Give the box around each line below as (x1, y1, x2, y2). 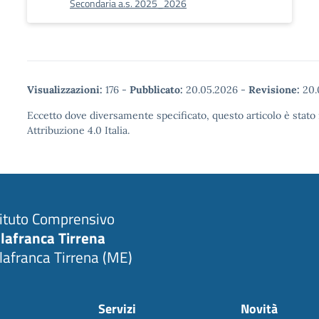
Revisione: (249, 83, 300, 96)
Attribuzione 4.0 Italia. (27, 124, 130, 137)
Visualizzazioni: (27, 83, 103, 96)
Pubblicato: (130, 83, 183, 96)
